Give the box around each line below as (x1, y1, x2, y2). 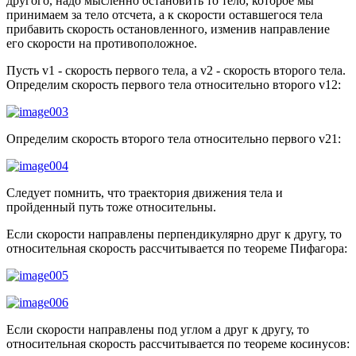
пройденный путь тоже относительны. (6, 199, 216, 214)
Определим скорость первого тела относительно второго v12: (6, 77, 341, 91)
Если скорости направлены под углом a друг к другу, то (6, 322, 309, 336)
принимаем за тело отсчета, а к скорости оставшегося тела (6, 7, 323, 21)
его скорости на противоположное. (6, 36, 197, 50)
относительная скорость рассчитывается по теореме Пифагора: (6, 241, 347, 255)
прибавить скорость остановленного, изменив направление (6, 21, 330, 36)
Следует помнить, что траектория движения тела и (6, 185, 283, 199)
